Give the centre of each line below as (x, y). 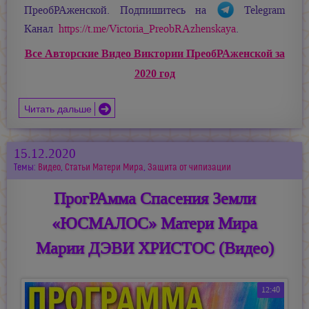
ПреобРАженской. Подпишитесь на (120, 11)
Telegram (259, 11)
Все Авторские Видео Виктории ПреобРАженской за (154, 54)
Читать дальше (58, 108)
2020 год (154, 74)
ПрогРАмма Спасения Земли (154, 199)
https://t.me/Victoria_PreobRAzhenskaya (147, 29)
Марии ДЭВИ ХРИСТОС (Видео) (154, 249)
